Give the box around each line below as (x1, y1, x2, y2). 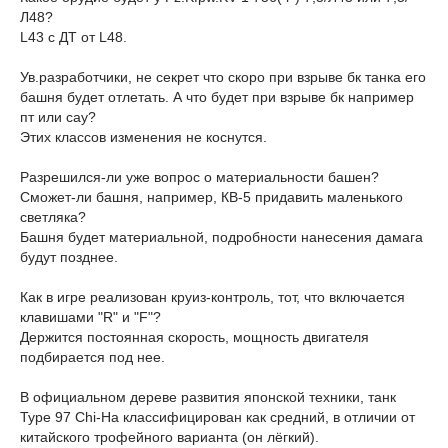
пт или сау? (20, 109, 96, 125)
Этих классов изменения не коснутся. (20, 129, 267, 145)
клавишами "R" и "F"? (20, 309, 161, 325)
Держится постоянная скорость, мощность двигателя (20, 329, 369, 345)
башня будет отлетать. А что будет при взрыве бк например (20, 89, 414, 105)
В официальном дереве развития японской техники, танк (20, 389, 396, 405)
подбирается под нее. (20, 349, 165, 365)
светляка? (20, 209, 86, 225)
